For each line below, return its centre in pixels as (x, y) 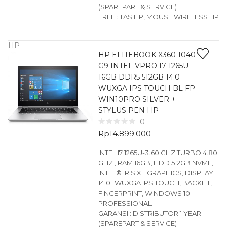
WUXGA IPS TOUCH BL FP (146, 88)
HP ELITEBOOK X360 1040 (147, 55)
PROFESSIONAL (125, 203)
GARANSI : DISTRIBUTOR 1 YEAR (149, 213)
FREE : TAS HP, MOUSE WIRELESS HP (158, 17)
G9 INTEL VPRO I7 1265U (143, 66)
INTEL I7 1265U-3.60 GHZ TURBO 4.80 (158, 153)
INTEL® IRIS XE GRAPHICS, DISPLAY (156, 173)
